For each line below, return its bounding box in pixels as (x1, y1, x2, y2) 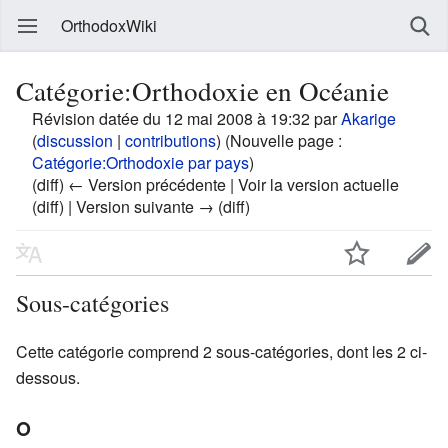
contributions (125, 129, 216, 152)
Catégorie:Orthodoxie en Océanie (16, 72, 389, 109)
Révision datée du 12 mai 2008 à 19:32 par (32, 107, 341, 130)
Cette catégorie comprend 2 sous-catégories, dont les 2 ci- (16, 339, 427, 363)
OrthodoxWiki (61, 14, 157, 37)
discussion (37, 129, 113, 152)
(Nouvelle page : (225, 129, 342, 152)
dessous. (16, 365, 80, 389)
